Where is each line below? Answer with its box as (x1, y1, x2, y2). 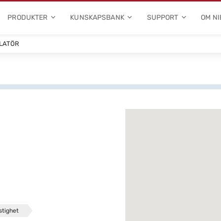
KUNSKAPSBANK (70, 13, 124, 22)
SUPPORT (147, 13, 179, 22)
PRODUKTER (7, 13, 48, 22)
